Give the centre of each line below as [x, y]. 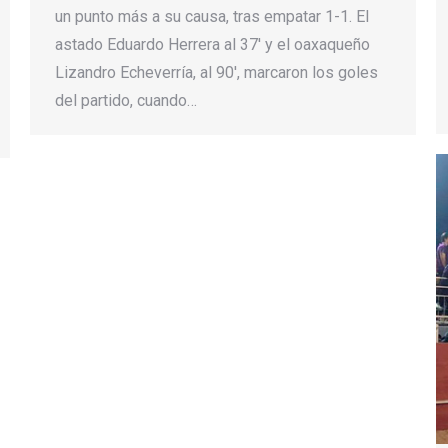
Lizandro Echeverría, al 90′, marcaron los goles [216, 73]
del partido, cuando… [126, 101]
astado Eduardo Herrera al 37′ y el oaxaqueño [212, 45]
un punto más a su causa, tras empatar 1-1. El [212, 17]
